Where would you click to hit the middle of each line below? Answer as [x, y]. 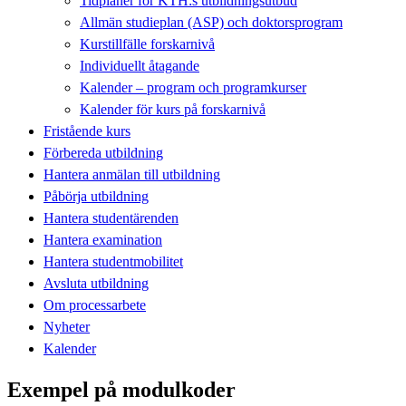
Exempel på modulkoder [121, 389]
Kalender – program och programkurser [193, 87]
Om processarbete [95, 304]
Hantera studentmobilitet [113, 261]
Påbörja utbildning [96, 196]
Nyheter [67, 326]
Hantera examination [103, 239]
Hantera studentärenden [111, 217]
